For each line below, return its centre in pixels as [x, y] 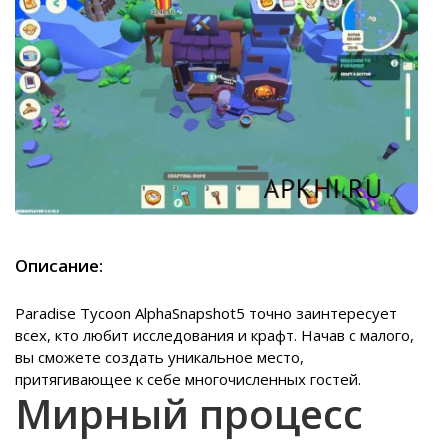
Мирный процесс [189, 414]
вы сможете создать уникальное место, [159, 357]
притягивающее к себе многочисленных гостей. [188, 379]
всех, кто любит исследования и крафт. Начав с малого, [214, 335]
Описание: [59, 266]
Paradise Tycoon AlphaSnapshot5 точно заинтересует [206, 313]
